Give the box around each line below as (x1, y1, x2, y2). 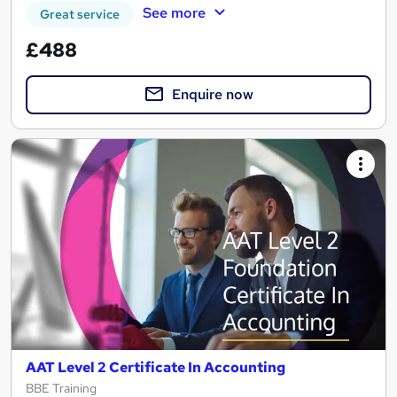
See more (142, 3, 206, 22)
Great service (40, 6, 120, 23)
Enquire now (172, 85, 253, 105)
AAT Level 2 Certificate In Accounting (26, 357, 285, 377)
